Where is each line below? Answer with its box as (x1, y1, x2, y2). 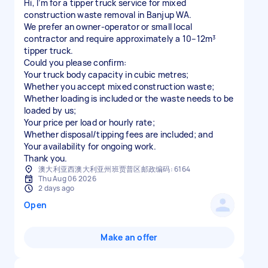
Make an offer (100, 232, 158, 243)
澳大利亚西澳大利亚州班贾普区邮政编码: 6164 (38, 164, 190, 174)
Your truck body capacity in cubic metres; (24, 69, 189, 80)
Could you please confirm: (24, 57, 127, 68)
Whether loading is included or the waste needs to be (24, 93, 233, 104)
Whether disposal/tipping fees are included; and (24, 129, 213, 140)
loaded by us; (24, 105, 77, 116)
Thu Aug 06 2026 (38, 173, 96, 184)
